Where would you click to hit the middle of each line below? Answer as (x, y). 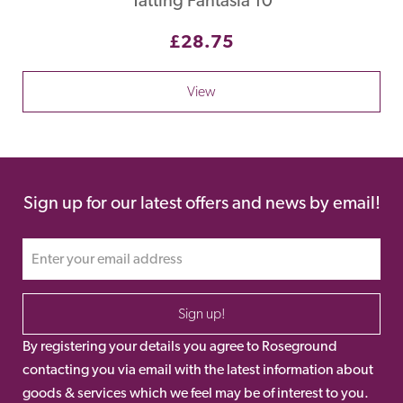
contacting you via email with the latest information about (198, 369)
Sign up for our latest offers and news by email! (201, 202)
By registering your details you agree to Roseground (180, 345)
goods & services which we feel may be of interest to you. (196, 392)
